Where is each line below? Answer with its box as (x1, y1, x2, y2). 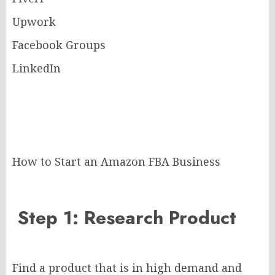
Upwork (12, 14, 56, 29)
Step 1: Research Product (12, 204, 236, 231)
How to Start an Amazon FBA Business (12, 154, 220, 169)
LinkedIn (12, 61, 61, 76)
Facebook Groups (12, 37, 106, 53)
